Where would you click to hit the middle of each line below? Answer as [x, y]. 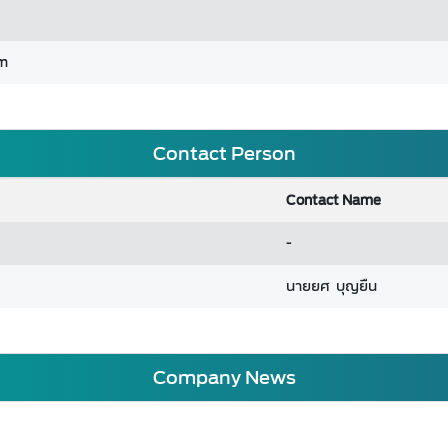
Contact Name [333, 200]
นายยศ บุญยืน [331, 286]
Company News [224, 377]
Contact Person [224, 153]
